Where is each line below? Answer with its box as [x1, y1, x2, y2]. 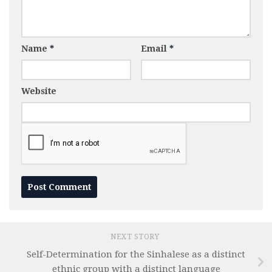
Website [21, 86, 56, 97]
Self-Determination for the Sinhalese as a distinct [27, 250, 245, 261]
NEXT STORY [110, 233, 161, 242]
